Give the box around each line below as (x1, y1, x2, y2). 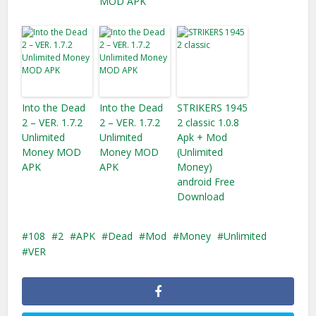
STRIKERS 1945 (177, 101, 248, 114)
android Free (177, 175, 236, 188)
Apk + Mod (177, 130, 228, 144)
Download (177, 190, 225, 203)
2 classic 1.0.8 (177, 116, 240, 129)
